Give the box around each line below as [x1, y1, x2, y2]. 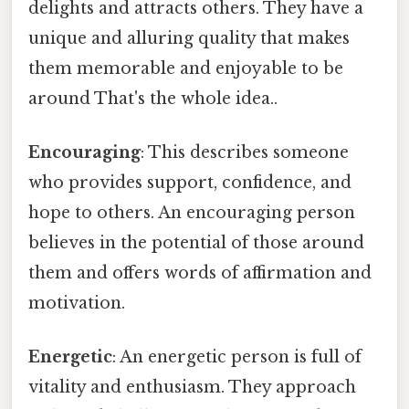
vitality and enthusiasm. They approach [28, 377, 356, 398]
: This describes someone [141, 142, 349, 163]
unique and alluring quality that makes [28, 27, 350, 48]
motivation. [28, 293, 125, 314]
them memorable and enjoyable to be [28, 58, 343, 79]
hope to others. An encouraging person [28, 203, 355, 224]
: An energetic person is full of [112, 347, 362, 368]
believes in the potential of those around [28, 233, 364, 254]
